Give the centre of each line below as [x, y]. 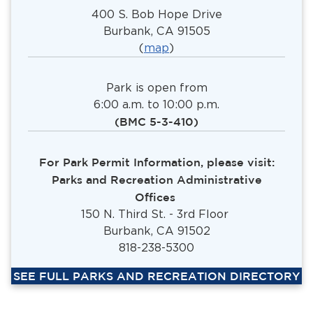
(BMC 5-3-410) [156, 122]
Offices [156, 197]
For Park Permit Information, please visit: [156, 162]
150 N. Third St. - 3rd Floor [156, 214]
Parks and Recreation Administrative [156, 180]
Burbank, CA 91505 [156, 31]
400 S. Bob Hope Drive [156, 15]
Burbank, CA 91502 [156, 231]
